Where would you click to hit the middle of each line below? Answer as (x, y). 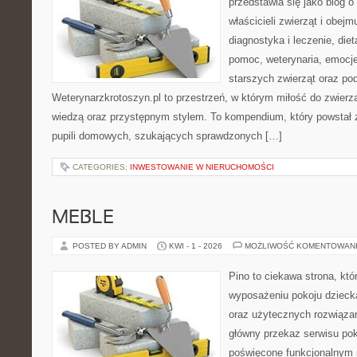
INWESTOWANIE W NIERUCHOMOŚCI (202, 167)
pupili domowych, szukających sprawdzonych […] (167, 136)
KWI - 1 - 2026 (196, 246)
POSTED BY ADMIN (111, 246)
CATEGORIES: (101, 167)
